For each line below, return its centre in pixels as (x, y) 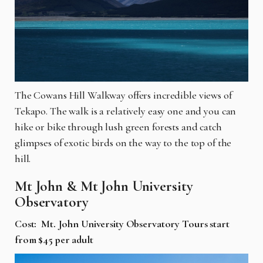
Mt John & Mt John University (104, 186)
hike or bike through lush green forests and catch (118, 127)
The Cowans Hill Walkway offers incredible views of (123, 95)
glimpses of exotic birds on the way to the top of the (123, 142)
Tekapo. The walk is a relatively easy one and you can (126, 111)
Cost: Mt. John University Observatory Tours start (122, 223)
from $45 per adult (54, 239)
